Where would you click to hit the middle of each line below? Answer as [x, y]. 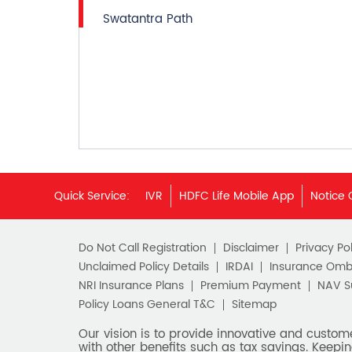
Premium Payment [250, 285]
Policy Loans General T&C [147, 304]
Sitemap [254, 304]
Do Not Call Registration [142, 247]
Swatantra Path [147, 19]
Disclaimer [251, 247]
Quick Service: [92, 196]
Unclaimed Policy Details [143, 266]
